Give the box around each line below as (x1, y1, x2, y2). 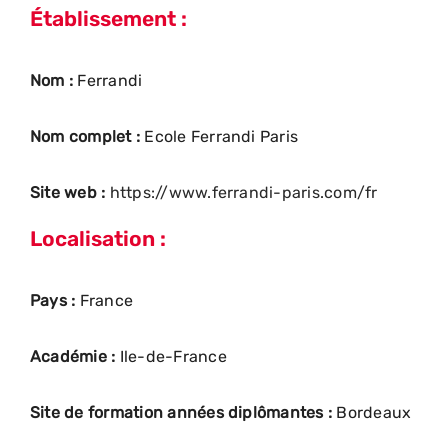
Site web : (30, 182, 110, 202)
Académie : (30, 346, 120, 366)
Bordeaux (336, 402, 412, 422)
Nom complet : (30, 126, 145, 146)
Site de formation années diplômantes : (30, 402, 337, 422)
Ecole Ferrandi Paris (144, 126, 299, 146)
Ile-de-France (119, 346, 227, 366)
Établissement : (30, 5, 187, 31)
